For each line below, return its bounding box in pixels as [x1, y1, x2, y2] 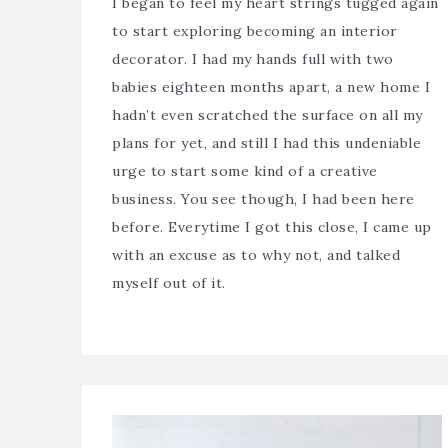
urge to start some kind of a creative [112, 162, 378, 181]
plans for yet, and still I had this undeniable [112, 134, 421, 153]
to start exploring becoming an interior [112, 22, 398, 41]
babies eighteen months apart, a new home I [112, 78, 430, 97]
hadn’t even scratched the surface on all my [112, 106, 423, 125]
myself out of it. [112, 274, 226, 293]
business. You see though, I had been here [112, 190, 415, 209]
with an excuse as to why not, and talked [112, 246, 400, 265]
